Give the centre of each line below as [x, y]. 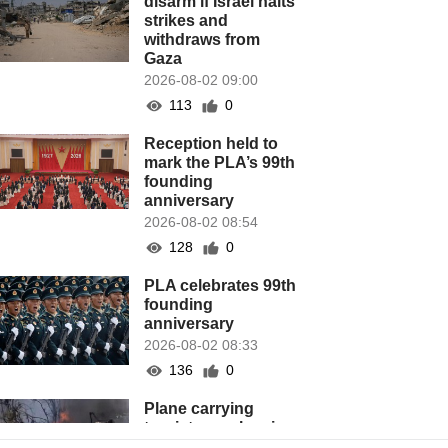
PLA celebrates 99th [220, 285]
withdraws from [202, 39]
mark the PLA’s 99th [220, 162]
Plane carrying [199, 408]
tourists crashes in [215, 427]
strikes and [186, 20]
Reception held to [211, 143]
